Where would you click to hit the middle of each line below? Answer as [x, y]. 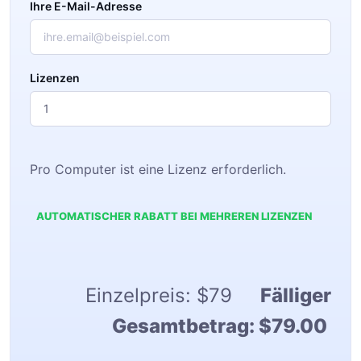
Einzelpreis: [141, 295]
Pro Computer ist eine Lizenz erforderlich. [158, 169]
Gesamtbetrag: [185, 326]
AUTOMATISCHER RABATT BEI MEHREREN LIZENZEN [174, 216]
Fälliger [296, 295]
